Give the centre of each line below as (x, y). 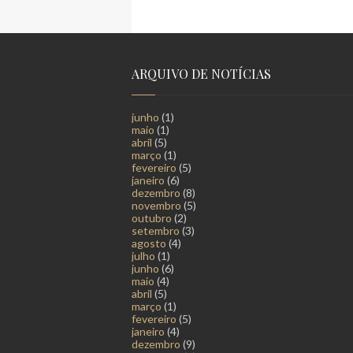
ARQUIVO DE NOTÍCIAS (201, 73)
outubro (152, 217)
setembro (156, 230)
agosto (149, 243)
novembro (156, 205)
